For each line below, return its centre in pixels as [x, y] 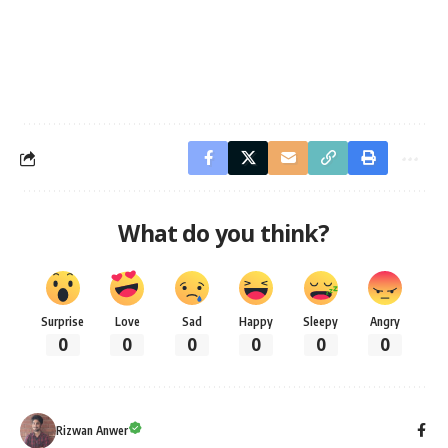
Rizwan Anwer [92, 430]
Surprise [63, 322]
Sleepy [321, 322]
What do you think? [224, 233]
